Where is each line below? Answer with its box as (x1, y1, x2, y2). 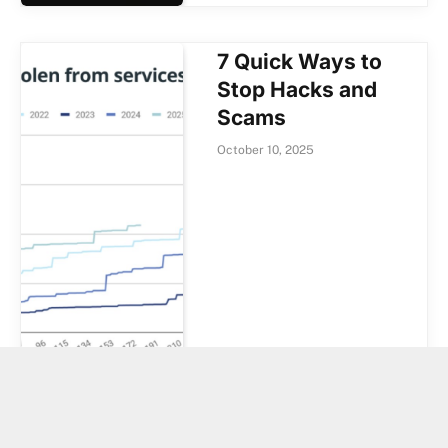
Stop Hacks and (217, 76, 378, 102)
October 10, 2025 (217, 142, 315, 157)
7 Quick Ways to (217, 48, 383, 74)
